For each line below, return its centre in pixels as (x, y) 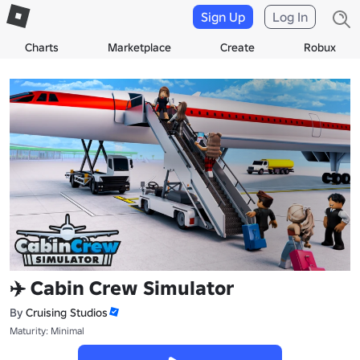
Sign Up (223, 17)
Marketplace (139, 47)
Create (237, 47)
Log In (290, 17)
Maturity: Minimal (47, 330)
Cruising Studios (67, 312)
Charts (41, 47)
